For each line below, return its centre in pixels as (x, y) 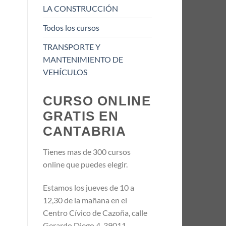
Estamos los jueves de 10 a (88, 187)
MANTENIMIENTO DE (83, 60)
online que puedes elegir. (85, 164)
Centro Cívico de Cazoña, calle (95, 212)
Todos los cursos (71, 28)
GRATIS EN (81, 116)
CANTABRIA (84, 131)
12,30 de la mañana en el (85, 200)
